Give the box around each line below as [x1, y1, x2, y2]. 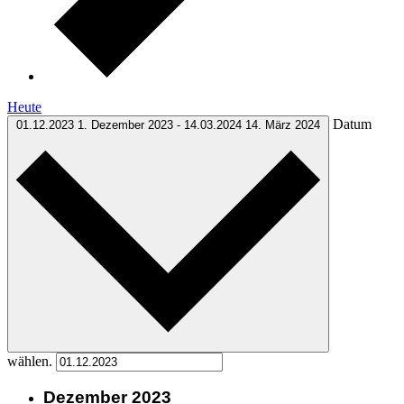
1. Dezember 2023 [78, 117, 177, 132]
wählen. [7, 353, 56, 369]
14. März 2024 [245, 117, 320, 132]
